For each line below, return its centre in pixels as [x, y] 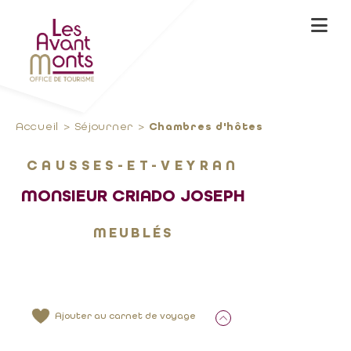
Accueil [37, 126]
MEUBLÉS [133, 233]
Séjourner [103, 126]
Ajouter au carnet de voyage [125, 316]
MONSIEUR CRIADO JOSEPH [133, 196]
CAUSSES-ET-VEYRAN [133, 165]
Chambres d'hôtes [206, 127]
